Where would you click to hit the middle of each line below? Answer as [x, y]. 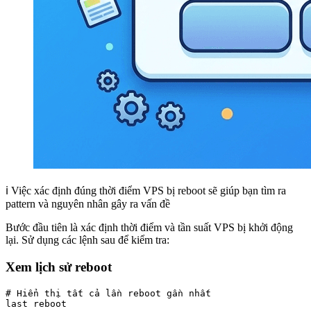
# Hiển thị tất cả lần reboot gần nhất [108, 293]
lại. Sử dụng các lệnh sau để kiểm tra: [87, 240]
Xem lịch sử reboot [59, 267]
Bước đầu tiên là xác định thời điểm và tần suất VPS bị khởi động [149, 228]
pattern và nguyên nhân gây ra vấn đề [88, 204]
